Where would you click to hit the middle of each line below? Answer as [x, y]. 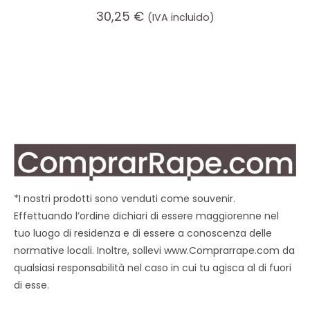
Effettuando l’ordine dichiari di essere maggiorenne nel [146, 216]
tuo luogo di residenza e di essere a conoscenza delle [143, 234]
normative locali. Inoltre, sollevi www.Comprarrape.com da [154, 251]
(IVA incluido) [181, 17]
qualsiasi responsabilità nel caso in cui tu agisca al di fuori [153, 268]
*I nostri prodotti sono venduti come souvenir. [125, 199]
